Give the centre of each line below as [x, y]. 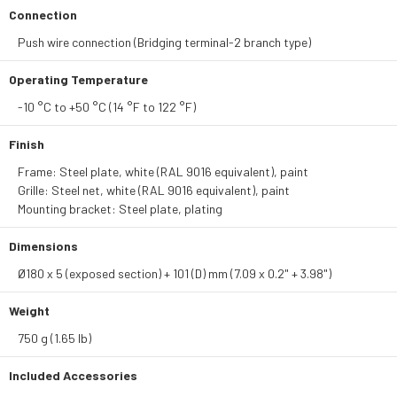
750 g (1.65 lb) [54, 338]
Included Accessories [73, 375]
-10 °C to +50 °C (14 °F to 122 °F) [107, 107]
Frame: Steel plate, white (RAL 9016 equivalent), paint [163, 171]
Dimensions [43, 246]
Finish [27, 144]
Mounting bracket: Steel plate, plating [120, 209]
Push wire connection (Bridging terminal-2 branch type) [164, 42]
